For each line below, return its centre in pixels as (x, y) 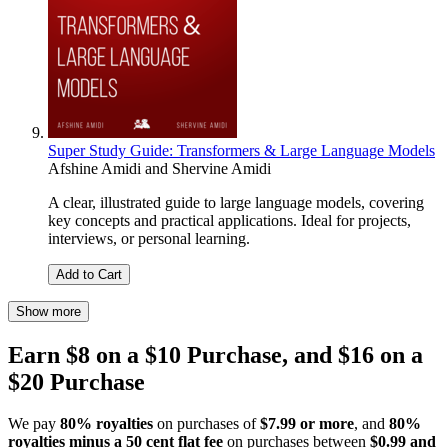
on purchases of (206, 424)
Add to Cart (89, 274)
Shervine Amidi (221, 168)
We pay (34, 424)
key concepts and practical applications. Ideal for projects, (229, 220)
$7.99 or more (307, 424)
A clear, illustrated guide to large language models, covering (236, 202)
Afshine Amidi (94, 168)
